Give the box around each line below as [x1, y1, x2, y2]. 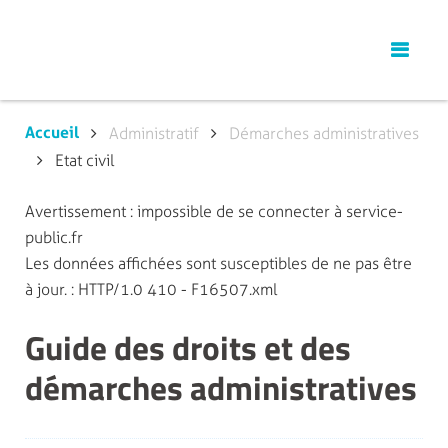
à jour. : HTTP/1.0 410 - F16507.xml [25, 280, 277, 299]
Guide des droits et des [25, 322, 351, 373]
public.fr [25, 228, 83, 247]
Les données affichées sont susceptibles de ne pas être [25, 254, 412, 273]
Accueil [25, 123, 79, 142]
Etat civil [55, 151, 114, 170]
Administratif [109, 124, 199, 143]
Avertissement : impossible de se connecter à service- [25, 202, 403, 221]
